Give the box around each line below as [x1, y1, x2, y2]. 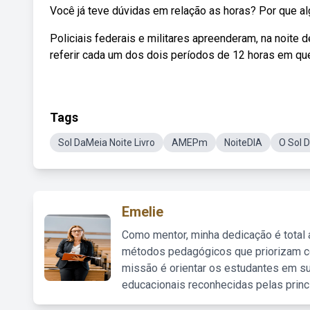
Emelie [122, 203, 163, 220]
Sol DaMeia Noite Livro [58, 137, 155, 148]
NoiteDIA [224, 137, 262, 148]
